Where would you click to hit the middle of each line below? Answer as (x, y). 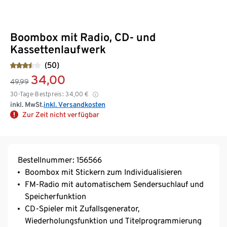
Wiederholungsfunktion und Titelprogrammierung (113, 220)
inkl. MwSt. (27, 104)
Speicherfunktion (55, 196)
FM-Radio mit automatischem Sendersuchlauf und (114, 184)
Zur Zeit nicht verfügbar (61, 114)
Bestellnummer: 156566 (60, 160)
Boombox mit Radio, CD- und (83, 37)
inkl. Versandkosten (74, 104)
